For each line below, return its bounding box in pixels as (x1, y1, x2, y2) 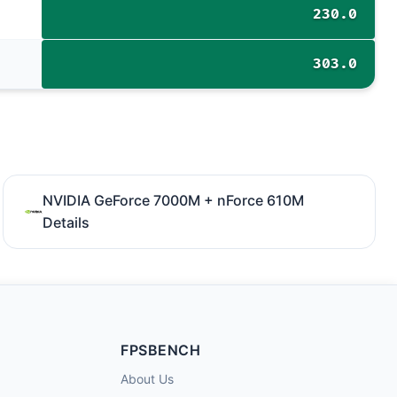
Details (42, 214, 90, 231)
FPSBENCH (121, 341, 200, 359)
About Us (121, 371, 174, 386)
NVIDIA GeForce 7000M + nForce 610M (42, 191, 304, 209)
